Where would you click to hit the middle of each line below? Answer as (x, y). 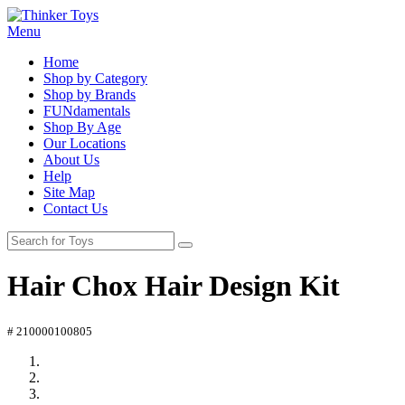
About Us (71, 160)
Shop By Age (82, 127)
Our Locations (85, 143)
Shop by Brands (89, 94)
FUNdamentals (87, 111)
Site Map (69, 192)
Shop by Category (95, 78)
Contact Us (75, 208)
